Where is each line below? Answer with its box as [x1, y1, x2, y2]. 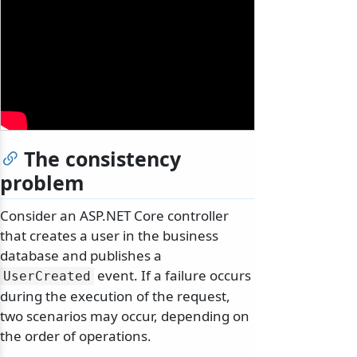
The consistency [24, 145, 181, 173]
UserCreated [3, 269, 91, 284]
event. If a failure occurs [94, 266, 251, 285]
